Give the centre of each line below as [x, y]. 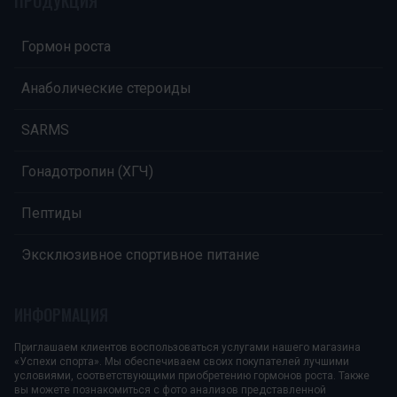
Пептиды [52, 213]
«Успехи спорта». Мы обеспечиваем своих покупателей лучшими [182, 362]
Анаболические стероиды [106, 88]
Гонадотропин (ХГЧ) [87, 171]
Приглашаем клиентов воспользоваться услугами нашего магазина [187, 347]
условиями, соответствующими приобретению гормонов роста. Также [192, 376]
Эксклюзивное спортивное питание [140, 255]
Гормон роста [66, 47]
